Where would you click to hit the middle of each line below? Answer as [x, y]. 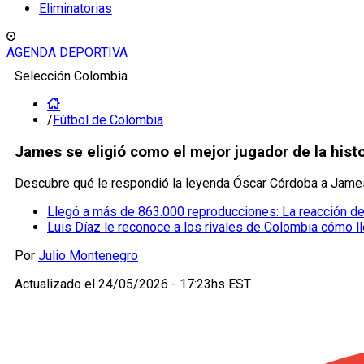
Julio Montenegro [88, 256]
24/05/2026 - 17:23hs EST [175, 284]
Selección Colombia [71, 76]
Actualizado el [56, 284]
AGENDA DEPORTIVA [67, 52]
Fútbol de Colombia [108, 120]
